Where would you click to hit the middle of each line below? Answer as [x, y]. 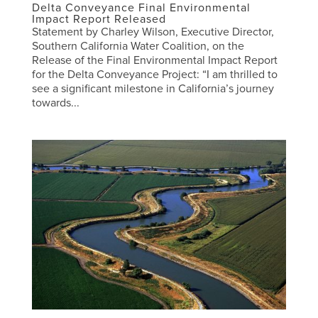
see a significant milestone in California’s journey [153, 88]
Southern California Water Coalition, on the [138, 46]
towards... [55, 103]
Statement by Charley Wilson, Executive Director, [153, 32]
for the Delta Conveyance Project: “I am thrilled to [154, 74]
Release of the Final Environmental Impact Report [154, 60]
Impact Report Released [99, 19]
